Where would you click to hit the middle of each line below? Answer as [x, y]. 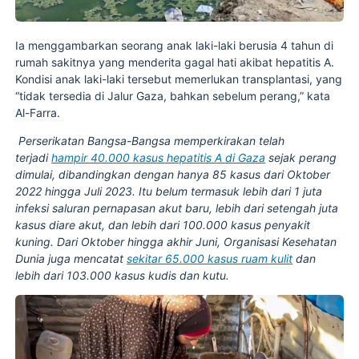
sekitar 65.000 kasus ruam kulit [210, 258]
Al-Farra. [38, 112]
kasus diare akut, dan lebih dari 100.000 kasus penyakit [163, 224]
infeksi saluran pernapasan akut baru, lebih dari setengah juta [177, 208]
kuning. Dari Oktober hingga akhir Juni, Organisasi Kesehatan [176, 241]
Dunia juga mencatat [71, 258]
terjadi [34, 157]
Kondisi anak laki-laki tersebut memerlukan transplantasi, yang [179, 79]
